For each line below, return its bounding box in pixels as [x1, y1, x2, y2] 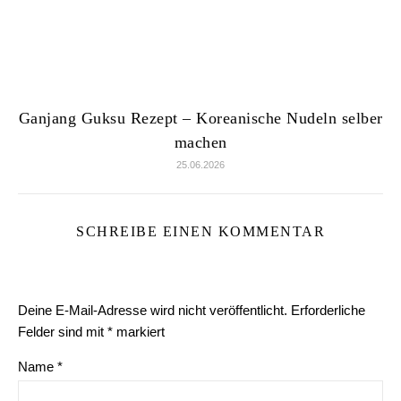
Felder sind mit [18, 324, 107, 339]
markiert [113, 324, 165, 339]
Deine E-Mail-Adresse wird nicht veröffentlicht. [18, 303, 287, 318]
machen [174, 133, 227, 151]
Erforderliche [291, 303, 365, 318]
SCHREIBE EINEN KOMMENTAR [76, 224, 325, 239]
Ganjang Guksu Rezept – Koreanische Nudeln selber [18, 109, 383, 127]
